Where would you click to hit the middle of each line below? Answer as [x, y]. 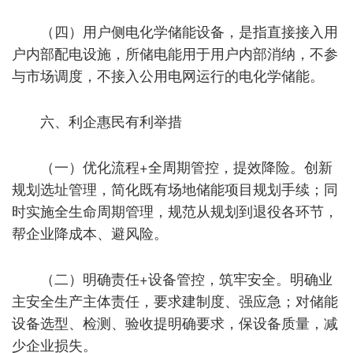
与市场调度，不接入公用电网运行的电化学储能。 [168, 74]
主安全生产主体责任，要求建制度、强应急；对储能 [175, 300]
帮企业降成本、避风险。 [90, 232]
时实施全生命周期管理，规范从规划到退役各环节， [175, 210]
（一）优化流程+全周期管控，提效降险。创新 [186, 166]
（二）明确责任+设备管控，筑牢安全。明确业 [186, 278]
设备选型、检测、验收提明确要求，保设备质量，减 [175, 322]
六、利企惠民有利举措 [111, 120]
